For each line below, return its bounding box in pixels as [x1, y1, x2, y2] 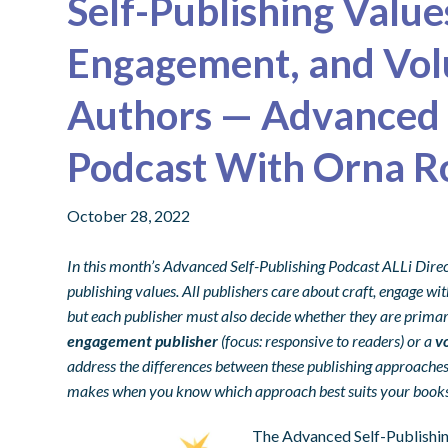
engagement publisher [67, 331, 219, 351]
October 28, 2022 [67, 206, 191, 226]
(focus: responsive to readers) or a [221, 331, 433, 351]
